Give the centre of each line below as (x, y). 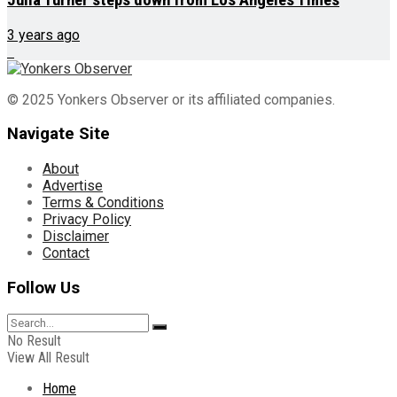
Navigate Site (58, 134)
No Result (34, 341)
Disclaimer (76, 236)
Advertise (73, 185)
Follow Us (43, 288)
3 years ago (43, 35)
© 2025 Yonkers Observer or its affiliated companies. (171, 99)
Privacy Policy (87, 219)
